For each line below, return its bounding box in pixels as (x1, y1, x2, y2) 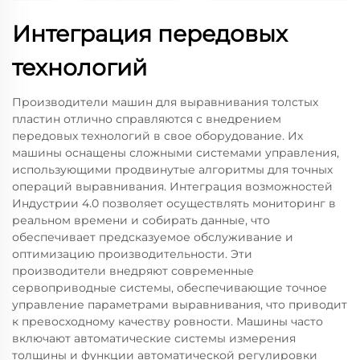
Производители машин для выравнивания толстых (12, 94, 318, 109)
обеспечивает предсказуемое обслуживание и (12, 229, 293, 244)
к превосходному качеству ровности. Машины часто (12, 313, 323, 329)
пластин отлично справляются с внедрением (12, 111, 281, 126)
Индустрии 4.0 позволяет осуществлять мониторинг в (12, 195, 336, 211)
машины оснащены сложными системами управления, (12, 145, 339, 160)
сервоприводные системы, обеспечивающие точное (12, 280, 327, 295)
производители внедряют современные (12, 263, 254, 278)
